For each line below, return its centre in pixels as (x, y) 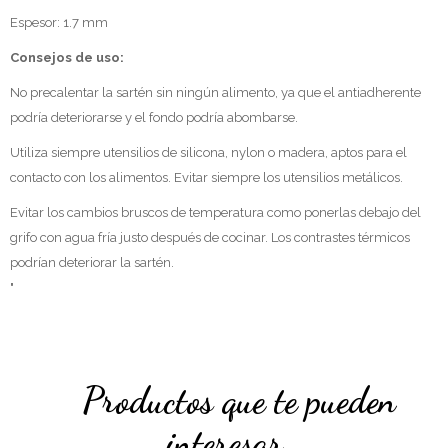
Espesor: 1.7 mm (59, 22)
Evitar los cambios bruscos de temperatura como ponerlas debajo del (215, 212)
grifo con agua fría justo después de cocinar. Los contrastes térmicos (210, 237)
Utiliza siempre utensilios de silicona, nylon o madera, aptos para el (208, 152)
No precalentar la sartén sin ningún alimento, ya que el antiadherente (215, 92)
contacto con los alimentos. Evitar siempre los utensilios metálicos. (206, 177)
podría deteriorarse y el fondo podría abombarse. (154, 117)
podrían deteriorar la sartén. (92, 262)
